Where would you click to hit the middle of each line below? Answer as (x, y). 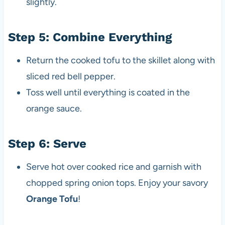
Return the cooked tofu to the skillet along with (120, 60)
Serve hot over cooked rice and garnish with (114, 166)
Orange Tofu (52, 199)
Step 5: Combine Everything (90, 37)
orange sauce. (54, 108)
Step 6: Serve (47, 143)
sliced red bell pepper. (71, 76)
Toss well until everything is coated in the (108, 92)
